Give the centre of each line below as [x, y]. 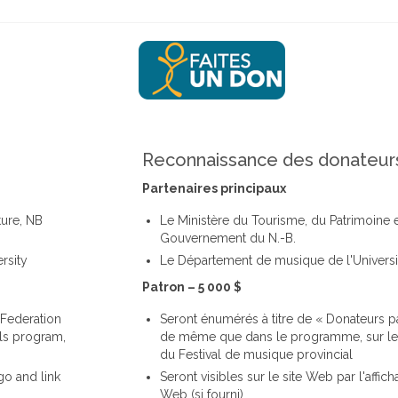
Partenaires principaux [214, 188]
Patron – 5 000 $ [192, 287]
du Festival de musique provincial [256, 354]
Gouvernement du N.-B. [228, 238]
